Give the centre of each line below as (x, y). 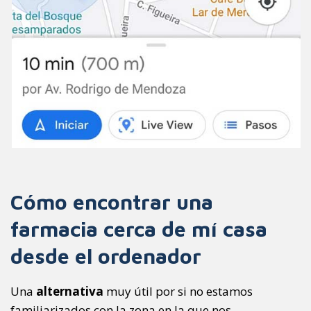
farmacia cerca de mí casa (139, 228)
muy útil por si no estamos (178, 291)
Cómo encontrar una (112, 201)
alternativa (70, 291)
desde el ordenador (106, 255)
